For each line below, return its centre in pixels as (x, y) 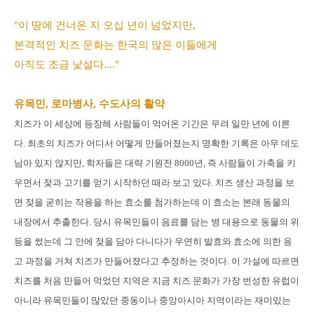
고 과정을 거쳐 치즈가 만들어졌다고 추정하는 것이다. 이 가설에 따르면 (157, 261)
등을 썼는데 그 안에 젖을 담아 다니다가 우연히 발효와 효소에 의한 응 (153, 241)
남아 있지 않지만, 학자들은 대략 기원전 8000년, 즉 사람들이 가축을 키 (155, 163)
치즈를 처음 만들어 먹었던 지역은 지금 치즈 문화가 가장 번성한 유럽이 (157, 280)
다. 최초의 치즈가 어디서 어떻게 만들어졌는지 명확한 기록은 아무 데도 (157, 143)
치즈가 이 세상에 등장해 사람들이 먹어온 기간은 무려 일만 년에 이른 (152, 123)
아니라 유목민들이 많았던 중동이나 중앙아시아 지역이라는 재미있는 (152, 300)
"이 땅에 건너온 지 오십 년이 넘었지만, (105, 25)
